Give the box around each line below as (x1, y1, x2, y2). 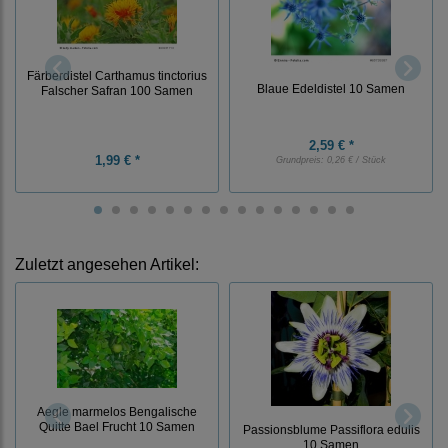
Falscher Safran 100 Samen (41, 83, 193, 97)
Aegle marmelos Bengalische (37, 405, 197, 419)
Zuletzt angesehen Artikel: (15, 256, 199, 274)
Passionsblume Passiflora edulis (242, 423, 420, 437)
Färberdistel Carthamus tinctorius (27, 68, 207, 82)
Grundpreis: (276, 155, 327, 166)
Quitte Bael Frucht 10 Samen (39, 420, 195, 434)
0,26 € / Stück (327, 155, 386, 166)
